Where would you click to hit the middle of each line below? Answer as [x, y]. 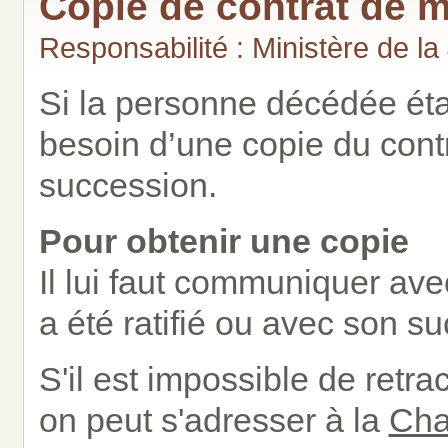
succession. [127, 185]
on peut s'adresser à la [213, 420]
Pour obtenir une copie [223, 241]
